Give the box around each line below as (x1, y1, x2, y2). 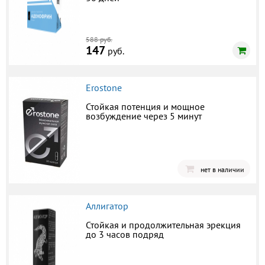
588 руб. (86, 35, 112, 44)
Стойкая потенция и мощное (86, 101, 205, 113)
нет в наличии (201, 165, 244, 174)
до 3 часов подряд (86, 228, 164, 241)
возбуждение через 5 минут (86, 110, 202, 122)
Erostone (86, 82, 122, 94)
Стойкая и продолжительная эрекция (86, 219, 241, 231)
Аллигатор (86, 200, 128, 212)
